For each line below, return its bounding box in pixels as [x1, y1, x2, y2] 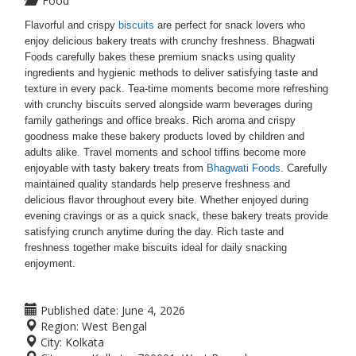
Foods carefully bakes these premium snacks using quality [25, 51, 296, 63]
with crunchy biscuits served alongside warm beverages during [25, 99, 312, 110]
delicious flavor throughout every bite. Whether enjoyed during [25, 194, 308, 206]
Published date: [37, 303, 118, 318]
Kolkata [65, 335, 104, 350]
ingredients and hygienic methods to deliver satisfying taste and [25, 67, 318, 79]
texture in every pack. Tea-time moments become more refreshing [25, 83, 328, 95]
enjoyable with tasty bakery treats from [25, 162, 207, 174]
